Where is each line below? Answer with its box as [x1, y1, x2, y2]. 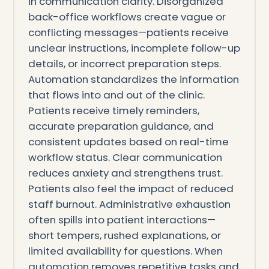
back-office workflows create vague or [28, 9, 226, 24]
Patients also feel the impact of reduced [28, 181, 234, 196]
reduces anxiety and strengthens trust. [28, 165, 223, 180]
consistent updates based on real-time [28, 134, 229, 149]
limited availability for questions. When [28, 243, 223, 258]
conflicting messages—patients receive [28, 25, 229, 40]
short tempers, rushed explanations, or [28, 228, 221, 243]
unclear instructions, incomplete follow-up [28, 40, 240, 55]
